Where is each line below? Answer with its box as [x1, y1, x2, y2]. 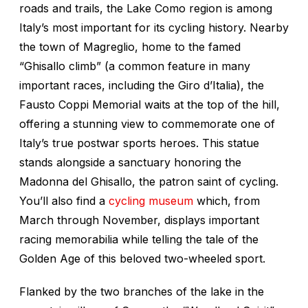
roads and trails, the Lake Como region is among [19, 1, 272, 16]
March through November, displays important [19, 213, 259, 228]
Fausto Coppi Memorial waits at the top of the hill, [19, 98, 280, 112]
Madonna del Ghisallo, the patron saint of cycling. [19, 175, 278, 189]
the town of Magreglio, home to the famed [19, 40, 241, 54]
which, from [193, 194, 260, 208]
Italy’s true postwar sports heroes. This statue [19, 136, 259, 151]
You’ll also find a [19, 194, 109, 208]
